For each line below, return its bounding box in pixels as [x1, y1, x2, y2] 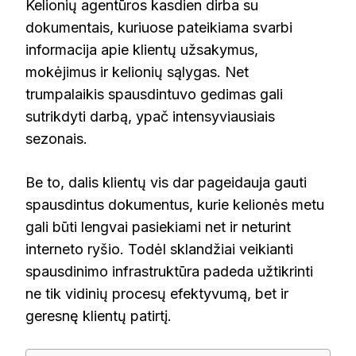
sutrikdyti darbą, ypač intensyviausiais [25, 108, 275, 126]
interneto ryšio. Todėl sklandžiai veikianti [25, 241, 293, 258]
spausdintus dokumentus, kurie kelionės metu [25, 196, 324, 214]
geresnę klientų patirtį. [25, 308, 172, 325]
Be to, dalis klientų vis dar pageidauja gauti [25, 174, 307, 192]
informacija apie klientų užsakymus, [25, 41, 258, 59]
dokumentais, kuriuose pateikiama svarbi [25, 19, 292, 37]
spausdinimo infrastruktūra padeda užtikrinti [25, 263, 313, 281]
